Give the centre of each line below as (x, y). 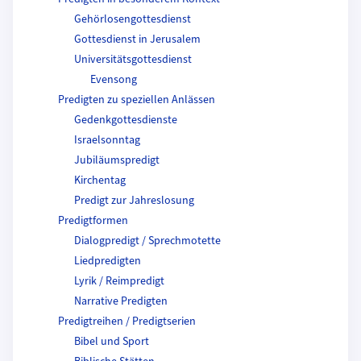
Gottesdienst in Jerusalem (137, 39)
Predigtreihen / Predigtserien (127, 321)
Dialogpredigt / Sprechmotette (147, 241)
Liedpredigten (108, 261)
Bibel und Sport (112, 341)
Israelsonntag (107, 140)
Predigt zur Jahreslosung (134, 200)
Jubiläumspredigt (117, 160)
